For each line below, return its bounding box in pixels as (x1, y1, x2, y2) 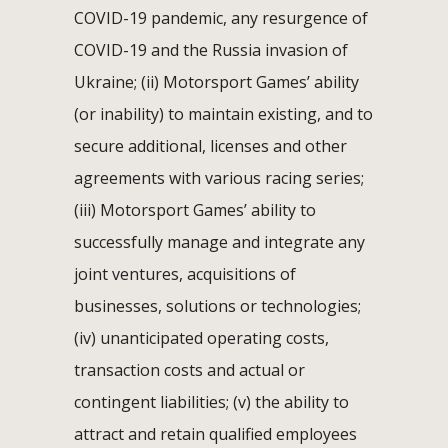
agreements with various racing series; (74, 166, 364, 189)
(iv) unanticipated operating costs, (74, 326, 329, 349)
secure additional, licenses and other (74, 134, 347, 157)
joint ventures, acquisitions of (74, 262, 296, 285)
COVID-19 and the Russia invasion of (74, 38, 348, 61)
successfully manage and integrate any (74, 230, 365, 253)
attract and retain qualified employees (74, 422, 357, 445)
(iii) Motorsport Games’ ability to (74, 198, 316, 221)
